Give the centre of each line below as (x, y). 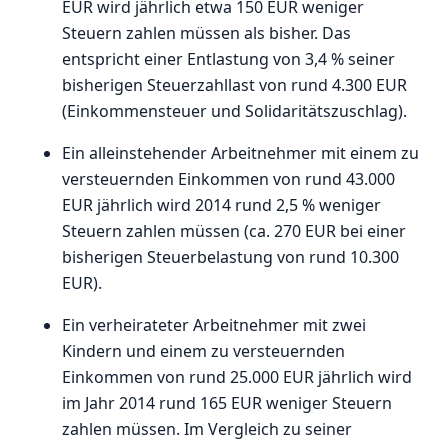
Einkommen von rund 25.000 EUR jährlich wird (237, 377)
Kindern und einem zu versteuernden (204, 351)
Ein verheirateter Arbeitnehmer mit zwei (214, 325)
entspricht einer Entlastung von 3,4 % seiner (229, 59)
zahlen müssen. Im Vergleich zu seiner (207, 429)
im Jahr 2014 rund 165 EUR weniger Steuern (227, 403)
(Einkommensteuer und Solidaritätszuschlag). (235, 111)
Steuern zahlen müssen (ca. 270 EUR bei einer (234, 231)
